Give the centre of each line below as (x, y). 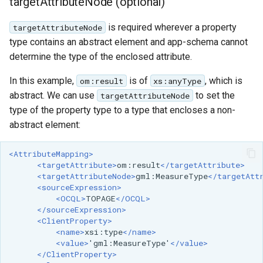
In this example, (43, 80)
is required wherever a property (171, 27)
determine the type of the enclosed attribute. (101, 56)
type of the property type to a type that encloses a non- (122, 110)
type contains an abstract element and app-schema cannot (129, 42)
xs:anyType (178, 81)
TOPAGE (100, 198)
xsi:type (103, 232)
